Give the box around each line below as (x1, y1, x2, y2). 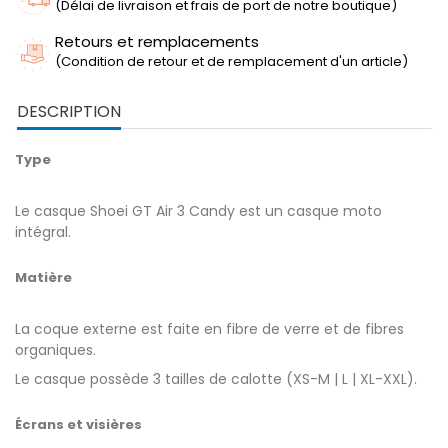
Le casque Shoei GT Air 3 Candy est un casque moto (15, 200, 382, 221)
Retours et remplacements (55, 30, 259, 52)
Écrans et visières (15, 414, 142, 434)
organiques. (15, 339, 96, 360)
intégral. (15, 221, 71, 242)
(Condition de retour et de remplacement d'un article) (55, 51, 408, 71)
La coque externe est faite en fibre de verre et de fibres (15, 318, 404, 339)
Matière (15, 267, 72, 287)
